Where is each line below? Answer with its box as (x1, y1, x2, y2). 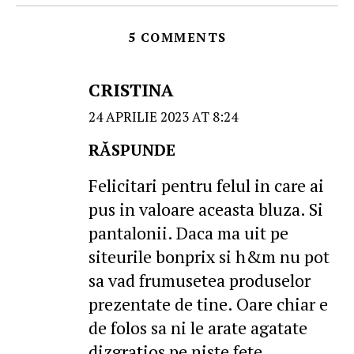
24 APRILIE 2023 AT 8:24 (88, 107, 238, 126)
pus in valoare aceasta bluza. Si (88, 198, 323, 221)
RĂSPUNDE (88, 139, 175, 161)
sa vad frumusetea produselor (88, 269, 311, 292)
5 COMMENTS (127, 28, 227, 47)
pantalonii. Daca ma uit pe (88, 221, 288, 245)
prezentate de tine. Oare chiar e (88, 292, 328, 316)
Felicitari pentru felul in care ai (88, 174, 324, 198)
